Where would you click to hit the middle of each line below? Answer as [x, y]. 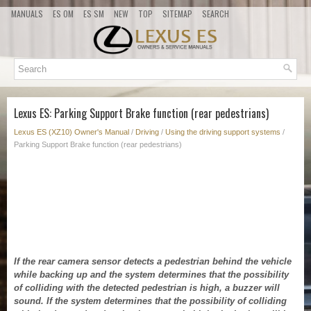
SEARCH [216, 14]
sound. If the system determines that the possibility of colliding [150, 301]
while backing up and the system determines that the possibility [151, 275]
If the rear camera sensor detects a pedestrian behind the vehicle [153, 262]
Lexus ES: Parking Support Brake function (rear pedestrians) [141, 114]
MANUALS [27, 14]
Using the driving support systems [223, 132]
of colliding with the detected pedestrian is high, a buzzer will [147, 288]
